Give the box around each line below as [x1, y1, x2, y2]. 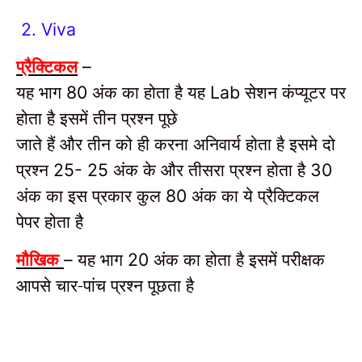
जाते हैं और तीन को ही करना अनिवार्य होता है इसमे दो [16, 132, 335, 156]
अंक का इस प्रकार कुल [16, 183, 166, 208]
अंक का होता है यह [92, 80, 210, 104]
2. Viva [16, 18, 76, 40]
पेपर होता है [16, 209, 83, 234]
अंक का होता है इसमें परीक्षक [154, 246, 325, 271]
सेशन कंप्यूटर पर [245, 80, 346, 104]
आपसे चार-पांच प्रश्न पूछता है [16, 272, 194, 297]
